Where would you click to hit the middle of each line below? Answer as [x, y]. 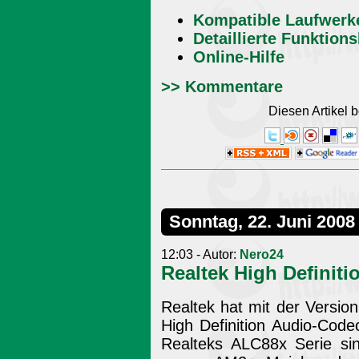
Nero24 [262, 254]
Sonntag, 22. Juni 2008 [262, 221]
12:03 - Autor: [200, 254]
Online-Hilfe [239, 57]
